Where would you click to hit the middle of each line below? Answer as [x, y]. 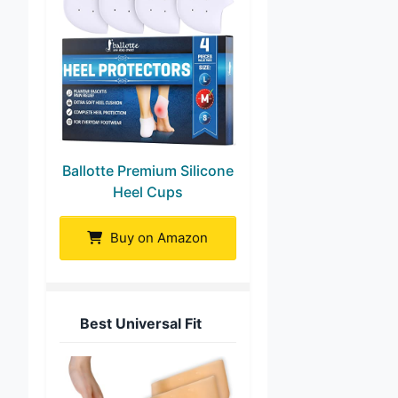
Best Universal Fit [141, 324]
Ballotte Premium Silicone [147, 171]
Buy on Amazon [158, 238]
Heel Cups [147, 192]
